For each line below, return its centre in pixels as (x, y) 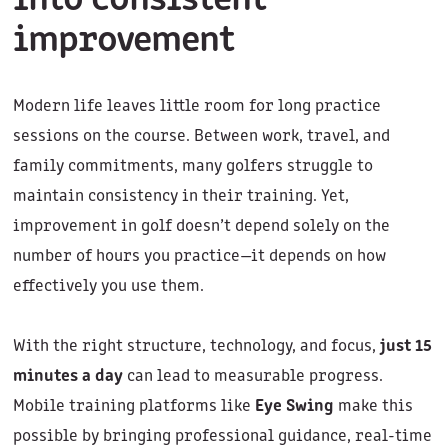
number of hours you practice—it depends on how (199, 257)
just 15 (405, 347)
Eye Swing (294, 407)
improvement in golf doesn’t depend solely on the (201, 227)
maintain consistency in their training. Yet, (180, 197)
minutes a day (67, 377)
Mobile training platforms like (133, 407)
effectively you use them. (108, 287)
